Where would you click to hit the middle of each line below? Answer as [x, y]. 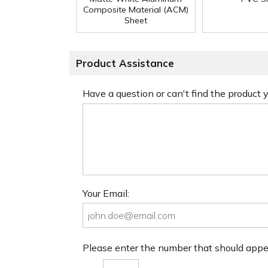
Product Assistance [125, 63]
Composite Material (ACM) [136, 10]
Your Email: [106, 193]
